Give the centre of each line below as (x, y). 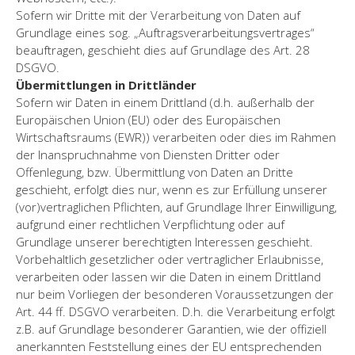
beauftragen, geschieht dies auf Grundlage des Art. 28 (163, 50)
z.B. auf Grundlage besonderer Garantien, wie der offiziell (171, 328)
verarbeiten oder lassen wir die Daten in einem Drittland (168, 276)
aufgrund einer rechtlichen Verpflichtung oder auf (150, 224)
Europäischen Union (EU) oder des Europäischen (148, 119)
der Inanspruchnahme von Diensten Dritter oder (148, 154)
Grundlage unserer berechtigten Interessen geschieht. (164, 241)
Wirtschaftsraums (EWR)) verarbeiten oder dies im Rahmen (176, 137)
